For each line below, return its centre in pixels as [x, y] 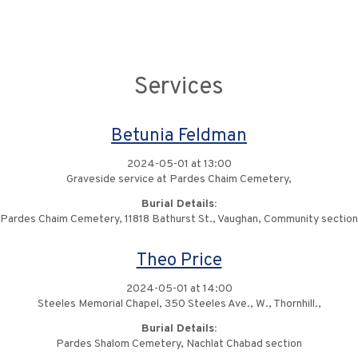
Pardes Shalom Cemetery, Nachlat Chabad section [179, 344]
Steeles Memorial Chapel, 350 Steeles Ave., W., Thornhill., [179, 304]
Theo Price [179, 261]
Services [179, 88]
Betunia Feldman [179, 136]
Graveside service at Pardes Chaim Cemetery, [179, 179]
